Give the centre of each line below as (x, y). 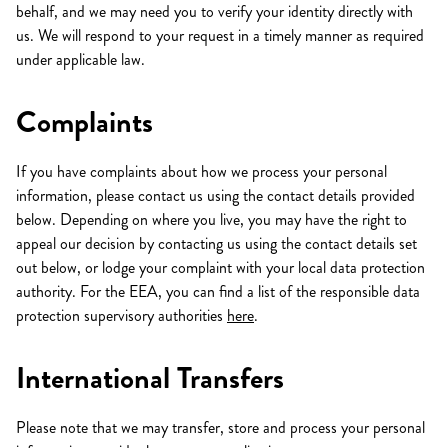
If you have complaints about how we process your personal (201, 171)
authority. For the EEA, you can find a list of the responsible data (218, 291)
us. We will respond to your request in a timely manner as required (220, 35)
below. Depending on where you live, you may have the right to (211, 219)
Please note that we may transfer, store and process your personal (220, 427)
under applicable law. (80, 59)
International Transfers (150, 378)
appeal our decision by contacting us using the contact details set (216, 243)
